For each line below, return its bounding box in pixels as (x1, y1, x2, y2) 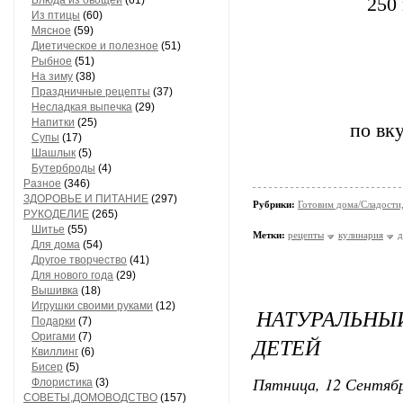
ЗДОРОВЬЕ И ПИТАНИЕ (23, 193, 148, 205)
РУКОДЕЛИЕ (23, 208, 89, 220)
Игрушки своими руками (31, 300, 153, 312)
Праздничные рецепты (31, 85, 150, 98)
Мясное (31, 24, 71, 37)
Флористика (31, 376, 93, 389)
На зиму (31, 70, 73, 83)
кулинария (338, 229, 383, 240)
